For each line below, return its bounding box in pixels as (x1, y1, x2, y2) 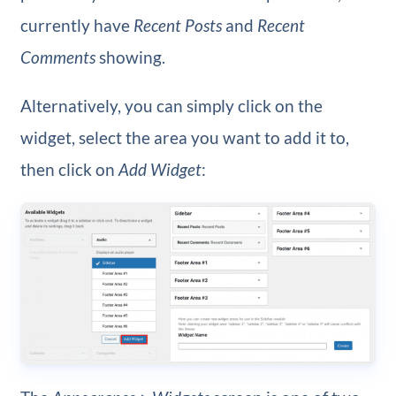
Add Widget (118, 158, 202, 179)
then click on (19, 158, 118, 179)
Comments (19, 46, 95, 67)
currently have (19, 14, 133, 35)
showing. (95, 46, 165, 67)
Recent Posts (133, 14, 222, 35)
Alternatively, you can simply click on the (19, 95, 323, 116)
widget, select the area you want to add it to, (19, 126, 349, 148)
